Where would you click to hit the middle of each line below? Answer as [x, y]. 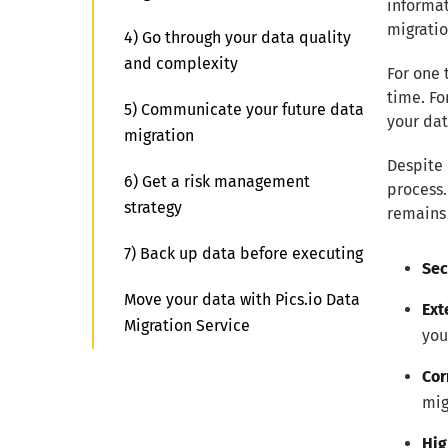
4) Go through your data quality [237, 37]
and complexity [181, 63]
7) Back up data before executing [243, 253]
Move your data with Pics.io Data [242, 299]
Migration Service [187, 325]
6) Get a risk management [217, 181]
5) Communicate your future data [244, 109]
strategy [153, 207]
